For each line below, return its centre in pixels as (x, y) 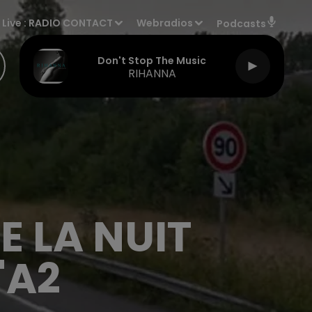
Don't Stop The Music (152, 60)
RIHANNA (152, 73)
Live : (16, 23)
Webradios (165, 23)
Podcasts (241, 24)
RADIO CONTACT (71, 23)
